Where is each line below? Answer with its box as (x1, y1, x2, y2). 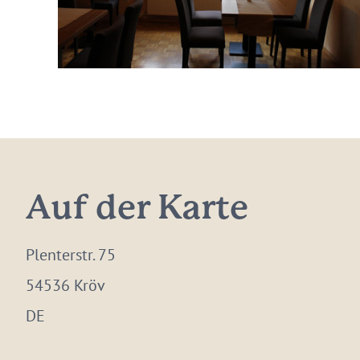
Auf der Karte (26, 194, 248, 225)
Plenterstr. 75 (26, 244, 116, 265)
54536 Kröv (26, 275, 105, 296)
